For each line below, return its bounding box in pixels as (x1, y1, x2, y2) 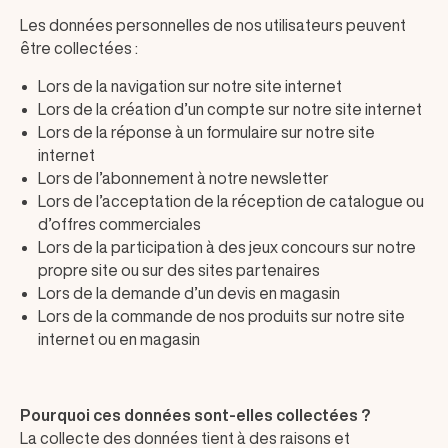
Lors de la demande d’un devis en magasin (38, 285, 340, 301)
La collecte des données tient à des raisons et (20, 430, 350, 446)
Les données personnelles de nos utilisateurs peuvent (20, 17, 406, 33)
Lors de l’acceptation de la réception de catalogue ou (38, 193, 424, 209)
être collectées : (20, 40, 138, 56)
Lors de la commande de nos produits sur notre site (38, 308, 405, 324)
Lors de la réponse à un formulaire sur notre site (38, 124, 375, 140)
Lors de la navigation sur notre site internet (38, 78, 342, 94)
